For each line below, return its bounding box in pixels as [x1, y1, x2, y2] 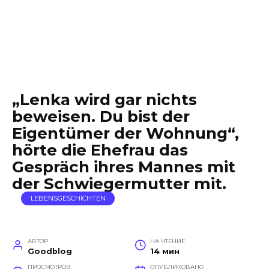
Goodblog [27, 247, 72, 256]
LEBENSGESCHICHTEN [30, 194, 106, 203]
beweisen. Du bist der [12, 107, 190, 126]
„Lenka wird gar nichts [12, 90, 197, 109]
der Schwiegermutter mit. [12, 174, 226, 193]
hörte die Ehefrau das [12, 141, 188, 160]
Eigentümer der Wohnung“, [12, 124, 239, 143]
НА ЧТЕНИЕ [150, 238, 185, 244]
